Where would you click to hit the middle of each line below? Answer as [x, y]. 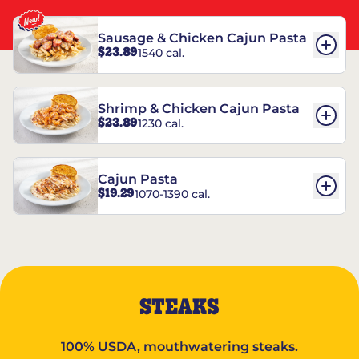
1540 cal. [161, 52]
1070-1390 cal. [172, 194]
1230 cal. [161, 123]
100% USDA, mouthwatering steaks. [179, 347]
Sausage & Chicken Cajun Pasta [202, 38]
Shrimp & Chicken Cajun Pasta [199, 109]
